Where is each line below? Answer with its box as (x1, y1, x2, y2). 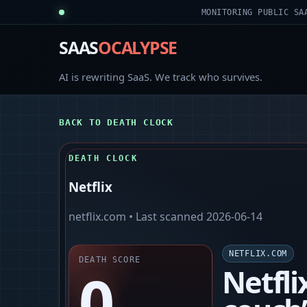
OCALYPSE (98, 36, 177, 59)
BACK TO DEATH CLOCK (59, 117, 173, 127)
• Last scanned (126, 209, 206, 225)
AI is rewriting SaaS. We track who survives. (59, 70, 262, 84)
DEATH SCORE (79, 255, 141, 265)
